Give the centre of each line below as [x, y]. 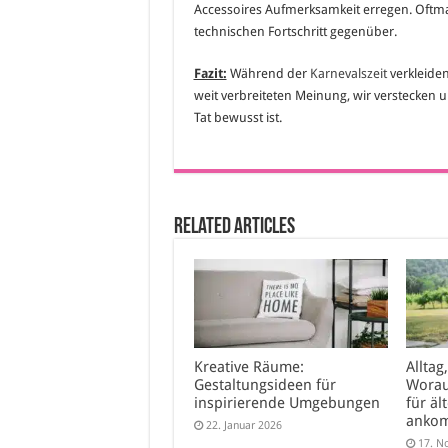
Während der [268, 73]
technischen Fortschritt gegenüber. [295, 31]
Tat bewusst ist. [237, 117]
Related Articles [234, 227]
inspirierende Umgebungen [286, 402]
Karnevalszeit [348, 73]
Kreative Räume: [248, 366]
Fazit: [210, 73]
